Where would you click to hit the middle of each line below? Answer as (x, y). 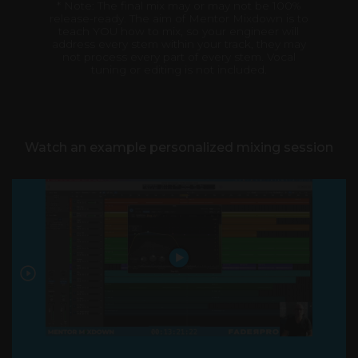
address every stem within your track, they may (179, 44)
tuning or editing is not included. (179, 70)
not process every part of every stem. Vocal (179, 57)
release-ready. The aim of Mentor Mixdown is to (179, 19)
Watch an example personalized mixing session (179, 148)
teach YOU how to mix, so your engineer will (179, 32)
